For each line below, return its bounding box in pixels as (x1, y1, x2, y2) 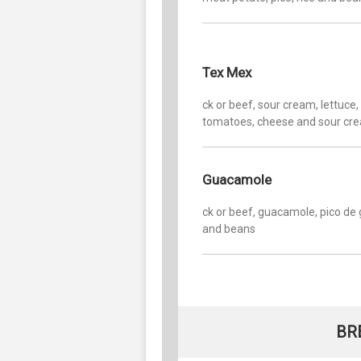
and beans (202, 222, 255, 235)
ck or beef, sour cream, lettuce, (202, 98, 359, 111)
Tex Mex (202, 64, 251, 81)
